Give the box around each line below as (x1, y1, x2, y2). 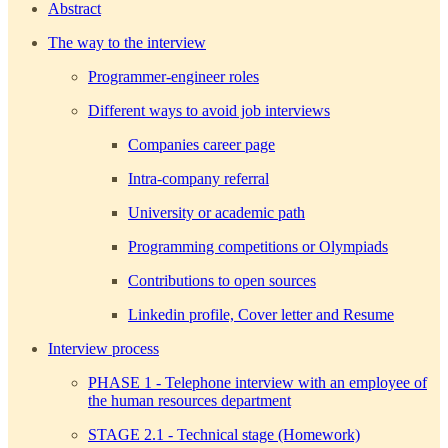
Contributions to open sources (128, 271, 316, 289)
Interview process (48, 339, 159, 357)
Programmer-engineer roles (88, 67, 259, 85)
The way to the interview (48, 33, 206, 51)
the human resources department (88, 391, 291, 409)
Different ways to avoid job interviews (88, 101, 330, 119)
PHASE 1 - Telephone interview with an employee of (88, 373, 427, 391)
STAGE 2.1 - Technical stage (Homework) (88, 425, 360, 443)
